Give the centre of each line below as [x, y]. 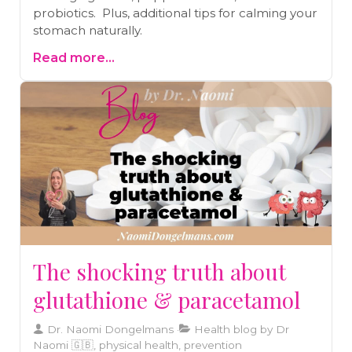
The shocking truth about [159, 271]
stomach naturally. [88, 30]
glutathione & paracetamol [167, 299]
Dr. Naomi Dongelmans [109, 329]
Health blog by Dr [240, 329]
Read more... [74, 57]
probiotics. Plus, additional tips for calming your [175, 13]
